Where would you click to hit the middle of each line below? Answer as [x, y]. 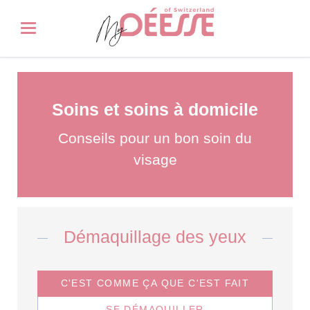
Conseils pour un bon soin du [155, 138]
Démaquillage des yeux [155, 237]
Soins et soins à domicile [155, 110]
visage [155, 159]
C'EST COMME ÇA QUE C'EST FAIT [155, 283]
